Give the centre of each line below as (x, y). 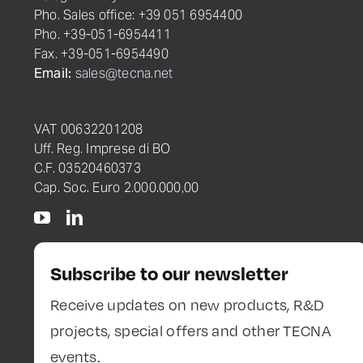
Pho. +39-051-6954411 (102, 34)
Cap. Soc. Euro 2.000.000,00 (116, 187)
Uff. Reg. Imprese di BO (102, 148)
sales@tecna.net (124, 73)
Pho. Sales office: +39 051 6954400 (138, 14)
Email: (54, 73)
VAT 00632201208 (88, 128)
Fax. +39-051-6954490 (101, 53)
